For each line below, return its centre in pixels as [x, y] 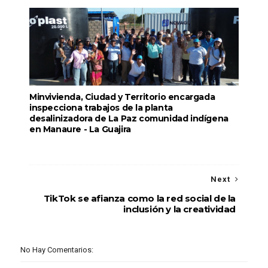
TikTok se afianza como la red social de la [140, 199]
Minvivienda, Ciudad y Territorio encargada [122, 97]
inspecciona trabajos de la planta [101, 108]
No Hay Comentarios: [57, 250]
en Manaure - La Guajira [80, 130]
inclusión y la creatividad [180, 209]
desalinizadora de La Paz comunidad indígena [129, 119]
